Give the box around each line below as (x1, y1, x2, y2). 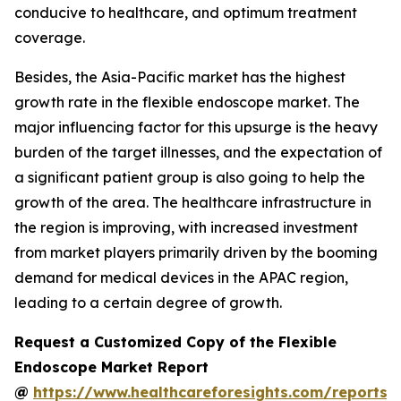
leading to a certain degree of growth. (14, 293, 282, 311)
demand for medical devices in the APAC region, (14, 268, 348, 286)
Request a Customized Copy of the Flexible (14, 332, 337, 351)
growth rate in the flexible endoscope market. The (14, 92, 360, 111)
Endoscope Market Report (14, 357, 209, 376)
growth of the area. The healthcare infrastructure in (14, 192, 371, 211)
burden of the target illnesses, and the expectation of (14, 142, 382, 161)
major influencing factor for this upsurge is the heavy (14, 117, 378, 136)
